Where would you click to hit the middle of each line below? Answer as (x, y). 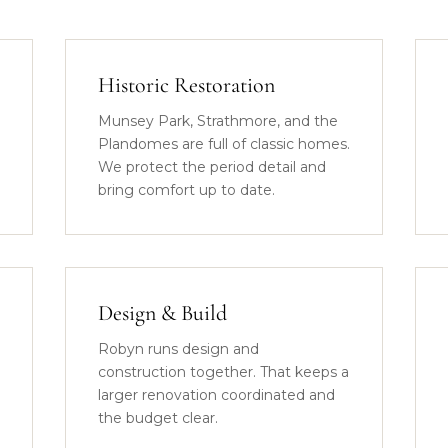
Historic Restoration (186, 85)
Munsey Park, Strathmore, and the (217, 121)
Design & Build (162, 313)
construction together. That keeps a (223, 372)
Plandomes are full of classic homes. (223, 144)
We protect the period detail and (211, 167)
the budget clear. (157, 418)
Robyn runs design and (178, 349)
